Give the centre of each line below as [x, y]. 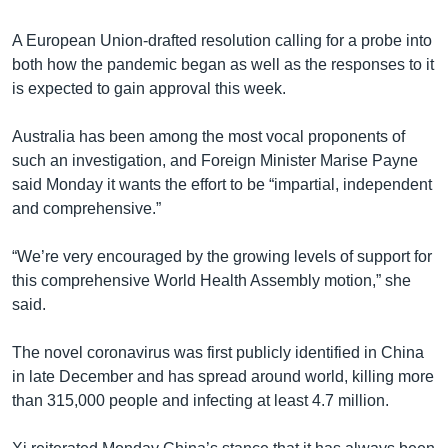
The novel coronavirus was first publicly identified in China [218, 352]
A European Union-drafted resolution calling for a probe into [222, 40]
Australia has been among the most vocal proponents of [208, 136]
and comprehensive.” [86, 208]
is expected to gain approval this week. [149, 88]
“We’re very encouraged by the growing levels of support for [222, 256]
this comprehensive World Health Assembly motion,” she [211, 280]
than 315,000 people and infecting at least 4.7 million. [200, 400]
